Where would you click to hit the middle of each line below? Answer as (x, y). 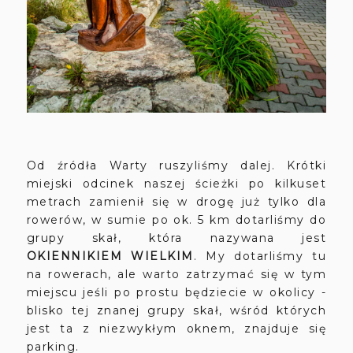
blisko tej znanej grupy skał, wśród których (176, 311)
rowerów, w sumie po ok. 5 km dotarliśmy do (176, 220)
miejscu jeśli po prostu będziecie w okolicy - (176, 293)
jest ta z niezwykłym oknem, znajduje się (176, 329)
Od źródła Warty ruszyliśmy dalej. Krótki (176, 166)
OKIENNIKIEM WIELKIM (110, 256)
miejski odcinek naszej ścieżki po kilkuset (176, 184)
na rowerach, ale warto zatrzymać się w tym (176, 275)
